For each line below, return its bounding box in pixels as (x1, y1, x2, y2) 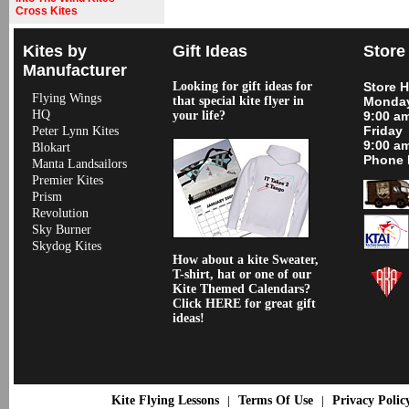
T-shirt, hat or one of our (173, 267, 311, 281)
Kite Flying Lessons (110, 393, 219, 407)
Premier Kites (32, 173, 103, 187)
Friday (363, 122, 403, 138)
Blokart (32, 140, 70, 154)
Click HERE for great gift (173, 296, 316, 310)
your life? (173, 108, 225, 122)
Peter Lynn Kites (32, 123, 119, 138)
